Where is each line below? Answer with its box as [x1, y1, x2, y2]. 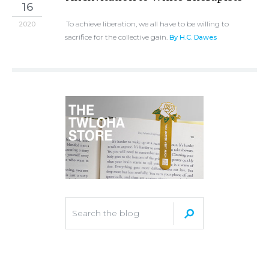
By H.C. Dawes [169, 33, 217, 41]
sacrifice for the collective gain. [65, 32, 169, 41]
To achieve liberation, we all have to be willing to [66, 19, 229, 28]
